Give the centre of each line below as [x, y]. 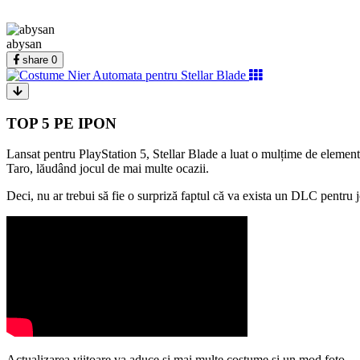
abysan [24, 43]
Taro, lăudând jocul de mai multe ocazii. [108, 169]
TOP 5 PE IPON [61, 123]
